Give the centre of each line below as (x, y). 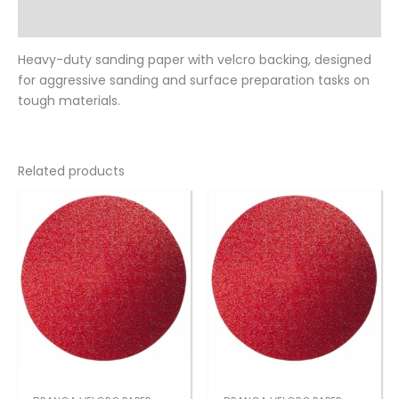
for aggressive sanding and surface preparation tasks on (194, 80)
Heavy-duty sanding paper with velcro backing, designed (195, 59)
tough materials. (69, 100)
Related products (71, 171)
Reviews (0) (56, 20)
